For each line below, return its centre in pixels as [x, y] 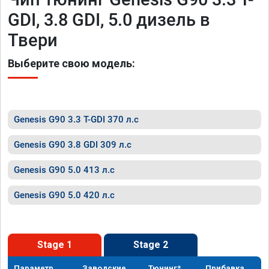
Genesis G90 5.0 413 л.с [64, 170]
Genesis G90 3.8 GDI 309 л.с [73, 145]
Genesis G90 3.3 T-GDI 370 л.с [76, 119]
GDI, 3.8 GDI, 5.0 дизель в [109, 20]
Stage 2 [151, 245]
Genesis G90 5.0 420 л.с [64, 195]
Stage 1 [55, 245]
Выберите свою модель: [71, 63]
